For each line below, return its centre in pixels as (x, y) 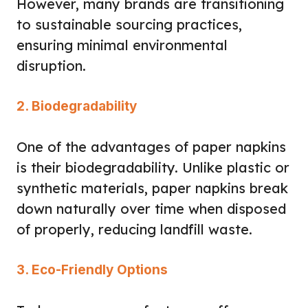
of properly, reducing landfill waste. (134, 229)
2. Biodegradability (77, 106)
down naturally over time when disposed (151, 208)
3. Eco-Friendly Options (92, 269)
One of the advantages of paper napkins (151, 146)
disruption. (51, 65)
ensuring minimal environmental (122, 45)
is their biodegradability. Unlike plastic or (153, 167)
